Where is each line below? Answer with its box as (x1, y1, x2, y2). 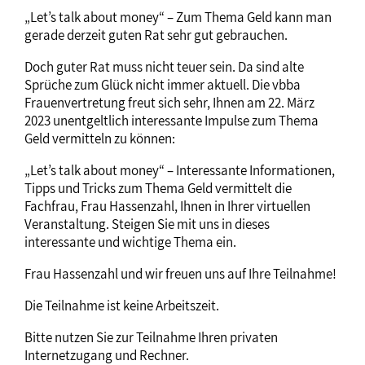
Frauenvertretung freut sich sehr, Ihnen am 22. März (24, 93, 314, 112)
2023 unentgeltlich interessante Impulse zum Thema (24, 111, 319, 130)
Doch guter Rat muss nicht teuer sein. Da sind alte (24, 57, 304, 76)
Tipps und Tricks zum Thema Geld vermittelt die (24, 178, 292, 197)
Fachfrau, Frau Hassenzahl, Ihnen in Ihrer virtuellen (24, 196, 310, 215)
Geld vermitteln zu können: (24, 129, 175, 147)
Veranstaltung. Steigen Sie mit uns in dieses (24, 214, 270, 233)
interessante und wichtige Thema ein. (24, 232, 236, 251)
